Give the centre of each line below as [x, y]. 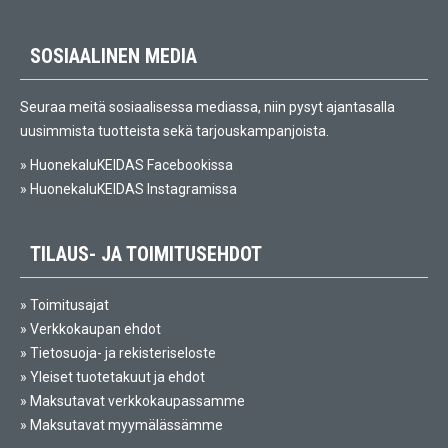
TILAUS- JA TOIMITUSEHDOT [146, 254]
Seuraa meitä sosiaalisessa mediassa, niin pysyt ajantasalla [207, 107]
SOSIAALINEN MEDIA [113, 56]
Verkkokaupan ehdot [95, 329]
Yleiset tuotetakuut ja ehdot [117, 377]
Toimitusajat [69, 305]
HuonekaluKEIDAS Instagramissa [133, 189]
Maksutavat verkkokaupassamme [137, 401]
